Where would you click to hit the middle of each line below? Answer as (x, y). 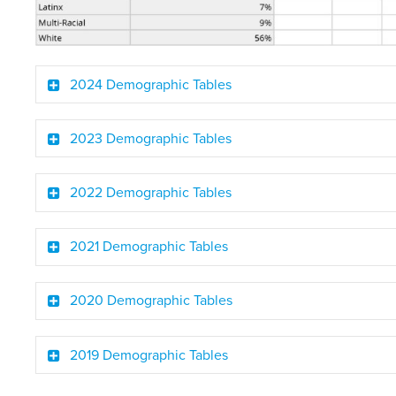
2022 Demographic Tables (151, 192)
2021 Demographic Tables (149, 247)
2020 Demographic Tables (152, 301)
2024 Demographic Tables (151, 84)
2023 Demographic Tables (151, 138)
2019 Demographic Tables (149, 355)
